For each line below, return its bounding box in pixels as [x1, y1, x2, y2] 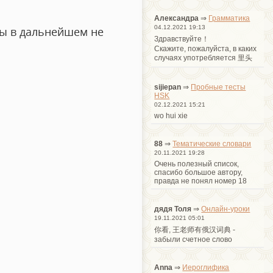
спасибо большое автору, [154, 168, 243, 177]
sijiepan [154, 82, 182, 91]
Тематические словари [172, 139, 252, 148]
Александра [154, 13, 199, 23]
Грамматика [208, 13, 250, 23]
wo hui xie [154, 111, 188, 120]
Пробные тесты [191, 82, 246, 91]
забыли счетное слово [154, 235, 233, 244]
